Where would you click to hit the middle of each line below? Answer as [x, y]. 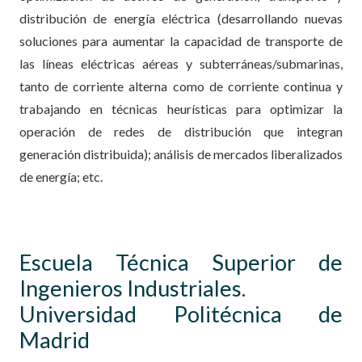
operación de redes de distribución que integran [181, 131]
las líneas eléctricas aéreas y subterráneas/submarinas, [181, 63]
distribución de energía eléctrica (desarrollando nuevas [181, 18]
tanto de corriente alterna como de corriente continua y [181, 86]
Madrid [55, 339]
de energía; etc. [61, 176]
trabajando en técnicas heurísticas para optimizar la [181, 108]
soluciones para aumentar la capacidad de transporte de [181, 40]
